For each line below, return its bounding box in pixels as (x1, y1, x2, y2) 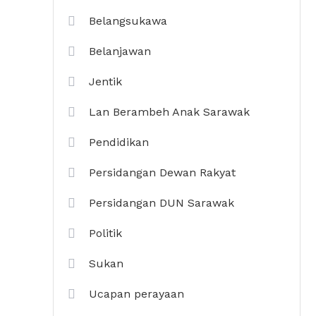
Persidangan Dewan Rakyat (89, 166, 236, 179)
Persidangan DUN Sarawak (89, 196, 234, 209)
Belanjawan (89, 44, 151, 58)
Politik (89, 226, 122, 240)
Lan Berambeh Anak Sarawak (89, 105, 250, 119)
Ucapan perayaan (89, 287, 184, 300)
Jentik (89, 75, 122, 88)
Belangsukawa (89, 14, 167, 28)
